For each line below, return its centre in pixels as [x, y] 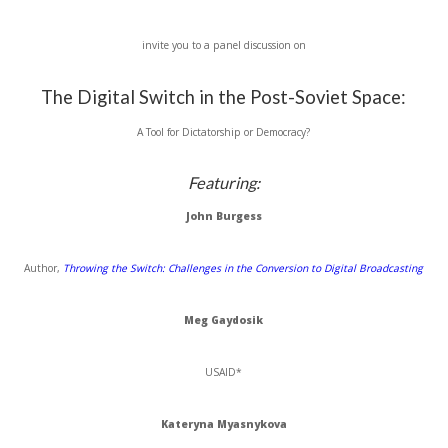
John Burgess [223, 216]
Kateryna [187, 424]
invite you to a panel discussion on [223, 45]
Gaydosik [237, 320]
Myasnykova [251, 424]
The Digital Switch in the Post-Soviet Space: [224, 97]
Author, [44, 268]
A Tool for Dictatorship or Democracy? [224, 132]
